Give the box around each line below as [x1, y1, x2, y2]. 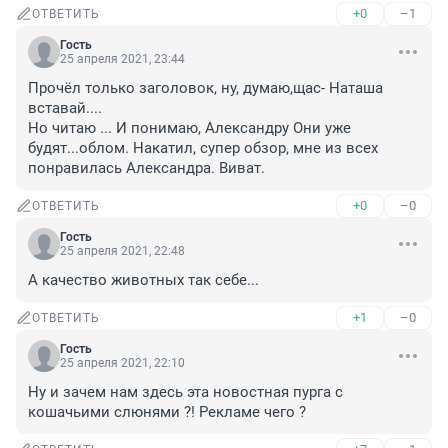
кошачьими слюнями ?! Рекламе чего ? [28, 403, 306, 422]
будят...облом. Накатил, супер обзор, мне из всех [28, 139, 378, 158]
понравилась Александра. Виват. [28, 159, 265, 178]
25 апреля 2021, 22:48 [60, 244, 185, 259]
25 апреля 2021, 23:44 [60, 52, 185, 67]
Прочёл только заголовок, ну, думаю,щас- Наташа [28, 79, 383, 98]
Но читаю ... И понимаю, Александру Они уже [28, 119, 351, 138]
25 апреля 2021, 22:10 [60, 356, 185, 371]
